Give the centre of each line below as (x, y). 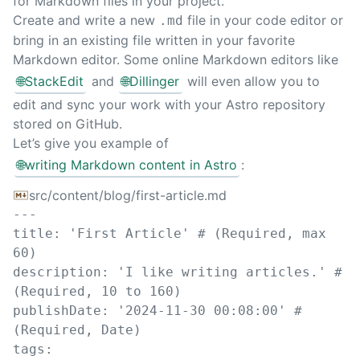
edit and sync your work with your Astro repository (169, 105)
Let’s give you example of (91, 143)
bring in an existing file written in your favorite (154, 40)
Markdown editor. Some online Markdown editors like (176, 59)
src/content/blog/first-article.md (128, 195)
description (57, 272)
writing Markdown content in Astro (131, 165)
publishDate (57, 310)
